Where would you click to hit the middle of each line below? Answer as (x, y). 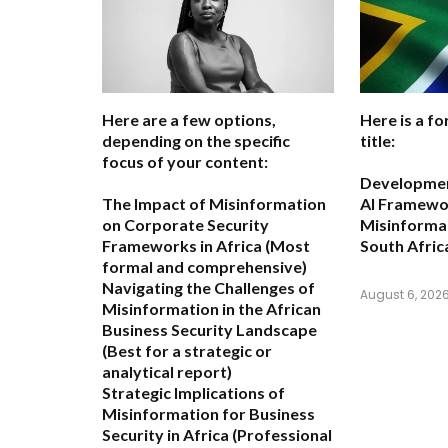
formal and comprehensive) (204, 267)
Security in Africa (165, 435)
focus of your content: (185, 162)
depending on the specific (196, 141)
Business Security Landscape (209, 330)
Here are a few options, (189, 120)
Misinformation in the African (211, 309)
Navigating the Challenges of (208, 288)
